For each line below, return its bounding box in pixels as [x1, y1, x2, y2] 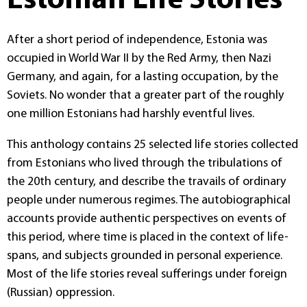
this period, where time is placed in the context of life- [7, 230, 288, 244]
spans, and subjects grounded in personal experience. [7, 249, 282, 262]
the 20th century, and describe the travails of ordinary [7, 175, 286, 188]
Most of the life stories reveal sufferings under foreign [7, 267, 287, 281]
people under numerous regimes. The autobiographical [7, 193, 291, 207]
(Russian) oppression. [7, 286, 114, 299]
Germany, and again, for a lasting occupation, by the [7, 70, 278, 84]
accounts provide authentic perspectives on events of [7, 212, 286, 225]
